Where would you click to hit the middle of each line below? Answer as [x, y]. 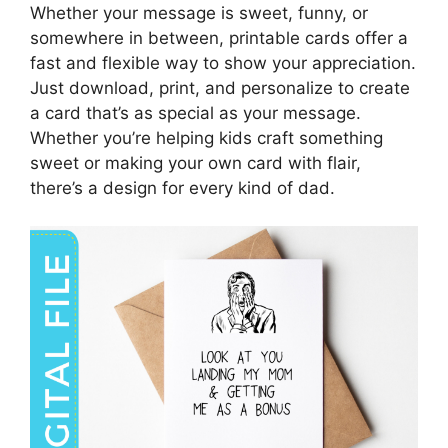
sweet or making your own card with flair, [195, 162]
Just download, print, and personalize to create [220, 87]
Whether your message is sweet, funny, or [199, 12]
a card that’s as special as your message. [195, 112]
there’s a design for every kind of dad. [182, 187]
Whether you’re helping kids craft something [206, 137]
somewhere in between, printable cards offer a [219, 37]
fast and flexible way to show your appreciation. [223, 62]
